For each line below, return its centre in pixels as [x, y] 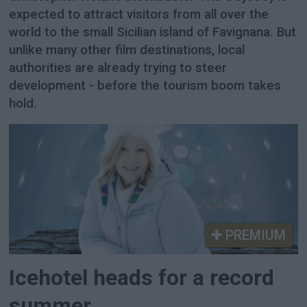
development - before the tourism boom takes [145, 85]
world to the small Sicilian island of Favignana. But [153, 32]
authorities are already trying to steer [118, 67]
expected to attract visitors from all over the [139, 14]
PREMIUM [254, 235]
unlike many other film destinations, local [127, 50]
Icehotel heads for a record [142, 278]
